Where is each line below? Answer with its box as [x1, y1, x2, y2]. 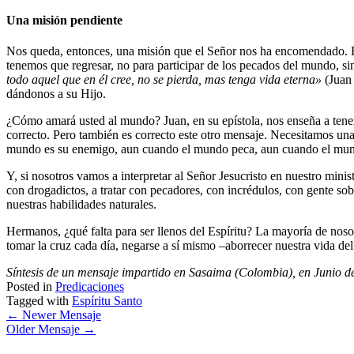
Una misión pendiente [6, 13, 122, 27]
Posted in [6, 279, 55, 293]
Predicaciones [55, 279, 124, 293]
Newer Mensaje [19, 307, 101, 322]
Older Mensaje [6, 322, 83, 336]
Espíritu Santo [72, 293, 142, 307]
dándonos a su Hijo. [6, 86, 106, 100]
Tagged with [6, 293, 72, 307]
